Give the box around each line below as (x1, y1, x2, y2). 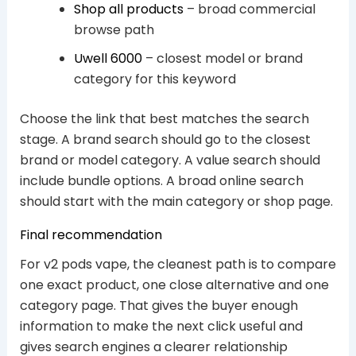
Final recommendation (19, 225, 162, 244)
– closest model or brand (141, 48, 303, 68)
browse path (73, 20, 154, 39)
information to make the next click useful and (19, 317, 303, 336)
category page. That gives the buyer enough (19, 296, 298, 315)
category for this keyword (73, 69, 236, 88)
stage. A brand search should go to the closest (19, 130, 311, 149)
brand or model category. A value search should (19, 150, 320, 169)
